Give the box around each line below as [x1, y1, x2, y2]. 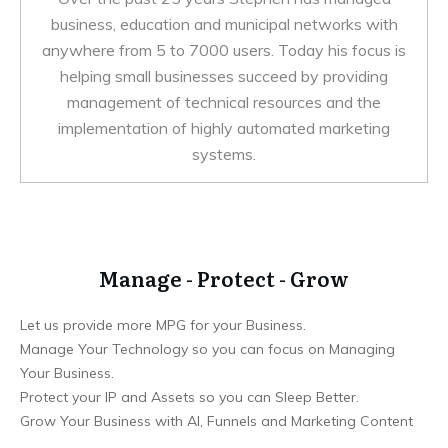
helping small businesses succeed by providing [60, 65, 388, 86]
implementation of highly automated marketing [58, 117, 390, 138]
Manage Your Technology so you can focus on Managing [20, 339, 395, 358]
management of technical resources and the [67, 91, 381, 112]
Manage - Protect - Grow [99, 262, 349, 293]
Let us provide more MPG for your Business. [20, 315, 310, 334]
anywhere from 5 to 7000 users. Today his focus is [42, 39, 406, 60]
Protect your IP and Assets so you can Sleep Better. [20, 387, 359, 406]
